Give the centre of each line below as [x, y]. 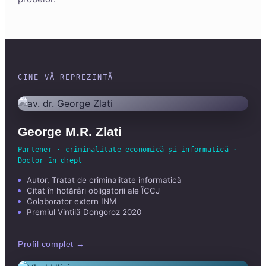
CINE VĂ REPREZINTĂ [66, 77]
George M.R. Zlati [70, 132]
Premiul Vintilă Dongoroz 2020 [84, 212]
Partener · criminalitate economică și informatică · [128, 150]
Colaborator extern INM [72, 201]
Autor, [39, 180]
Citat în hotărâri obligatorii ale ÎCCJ [93, 191]
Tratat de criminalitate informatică [117, 180]
